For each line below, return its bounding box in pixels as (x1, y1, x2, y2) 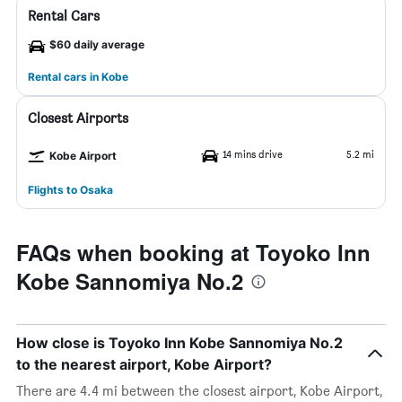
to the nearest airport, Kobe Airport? (16, 355, 272, 373)
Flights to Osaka (28, 183, 113, 197)
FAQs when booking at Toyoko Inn (16, 237, 371, 267)
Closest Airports (28, 109, 128, 127)
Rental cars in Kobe (28, 70, 128, 83)
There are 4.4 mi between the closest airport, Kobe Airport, (16, 382, 382, 399)
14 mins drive (223, 147, 283, 161)
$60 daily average (49, 38, 144, 51)
